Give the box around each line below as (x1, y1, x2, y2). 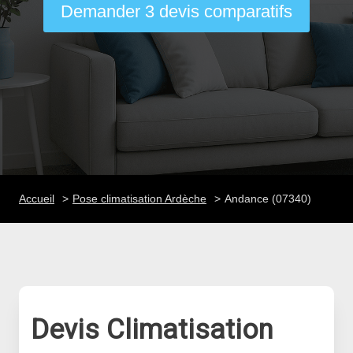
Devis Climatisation (31, 314, 273, 346)
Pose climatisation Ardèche (72, 192, 206, 205)
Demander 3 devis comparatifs (61, 2, 292, 22)
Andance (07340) (225, 192, 311, 205)
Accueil (19, 192, 54, 205)
